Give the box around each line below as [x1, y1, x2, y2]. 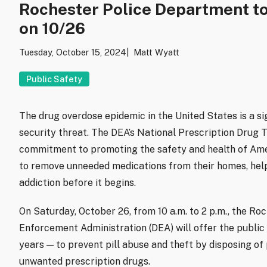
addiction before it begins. [19, 177, 136, 189]
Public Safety [26, 73, 82, 84]
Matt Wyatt [133, 46, 179, 57]
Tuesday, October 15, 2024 [19, 46, 126, 57]
